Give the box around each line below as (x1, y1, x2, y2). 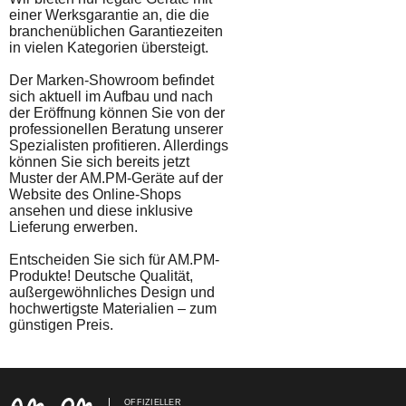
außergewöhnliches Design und (9, 285, 215, 300)
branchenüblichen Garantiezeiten (9, 24, 223, 39)
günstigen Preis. (9, 317, 113, 333)
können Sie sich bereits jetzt (9, 154, 189, 169)
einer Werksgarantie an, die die (9, 7, 209, 23)
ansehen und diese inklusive (9, 203, 193, 218)
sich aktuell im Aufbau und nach (9, 89, 213, 104)
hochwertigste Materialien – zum (9, 301, 217, 316)
